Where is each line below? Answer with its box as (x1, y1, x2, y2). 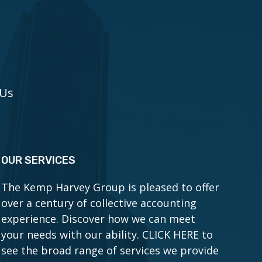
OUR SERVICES (1, 154, 76, 167)
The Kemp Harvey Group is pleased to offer (1, 180, 220, 194)
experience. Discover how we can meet (1, 212, 196, 226)
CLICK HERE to (142, 227, 213, 242)
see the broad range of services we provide (1, 243, 219, 257)
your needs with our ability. (1, 227, 143, 242)
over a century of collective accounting (1, 196, 197, 210)
